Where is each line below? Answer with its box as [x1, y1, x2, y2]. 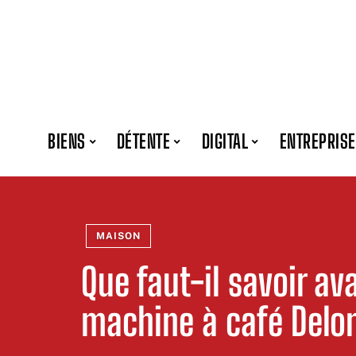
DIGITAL [201, 130, 249, 153]
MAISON [96, 230, 141, 242]
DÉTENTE [117, 130, 171, 153]
